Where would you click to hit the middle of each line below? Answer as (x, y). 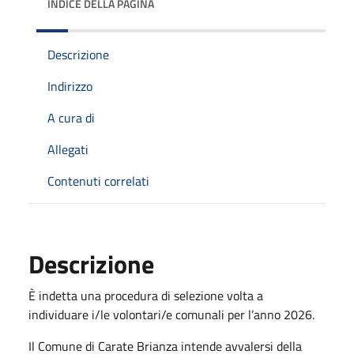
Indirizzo (70, 86)
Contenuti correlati (98, 181)
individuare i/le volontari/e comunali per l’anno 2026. (171, 314)
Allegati (68, 149)
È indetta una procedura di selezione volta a (146, 295)
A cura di (71, 117)
